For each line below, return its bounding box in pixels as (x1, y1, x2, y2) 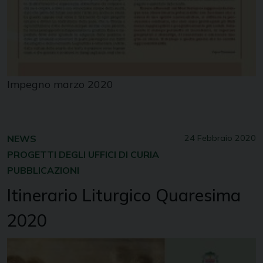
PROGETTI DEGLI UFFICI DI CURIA (7, 148, 159, 160)
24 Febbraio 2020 (184, 132, 256, 143)
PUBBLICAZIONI (7, 164, 79, 176)
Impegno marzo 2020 (7, 77, 113, 91)
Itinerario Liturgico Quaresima (7, 184, 241, 205)
